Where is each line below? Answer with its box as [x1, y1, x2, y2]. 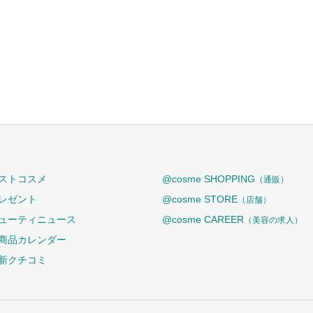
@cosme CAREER [162, 214, 244, 225]
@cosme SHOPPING [162, 173, 255, 184]
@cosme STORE [162, 194, 238, 205]
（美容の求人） [244, 215, 303, 225]
